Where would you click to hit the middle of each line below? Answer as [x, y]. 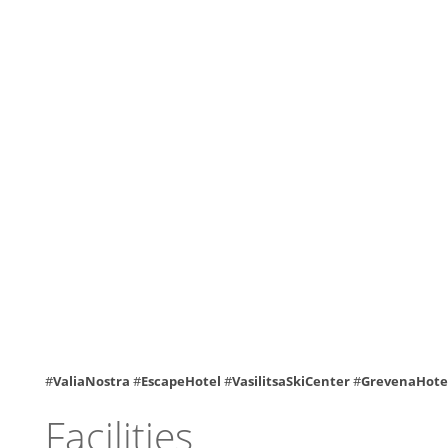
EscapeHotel [180, 380]
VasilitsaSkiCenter [290, 380]
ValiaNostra [92, 380]
